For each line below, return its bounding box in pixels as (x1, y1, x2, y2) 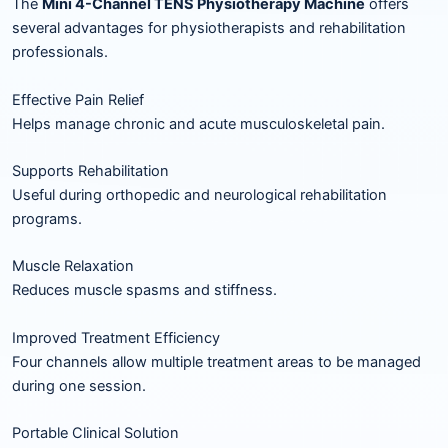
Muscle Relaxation (12, 257, 134, 276)
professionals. (12, 43, 108, 62)
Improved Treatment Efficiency (12, 328, 220, 347)
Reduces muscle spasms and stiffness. (12, 281, 277, 300)
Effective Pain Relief (12, 90, 144, 109)
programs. (12, 209, 82, 228)
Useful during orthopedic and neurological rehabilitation (12, 185, 387, 204)
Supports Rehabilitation (12, 161, 169, 180)
